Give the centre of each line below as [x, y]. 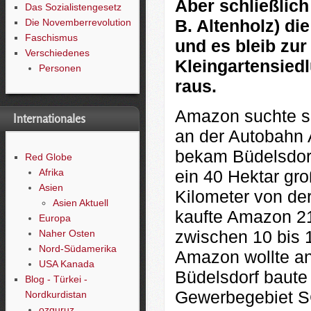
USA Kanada [66, 264]
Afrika [51, 172]
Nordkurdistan [56, 294]
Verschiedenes [57, 53]
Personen [60, 68]
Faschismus [51, 37]
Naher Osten [67, 233]
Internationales [49, 119]
